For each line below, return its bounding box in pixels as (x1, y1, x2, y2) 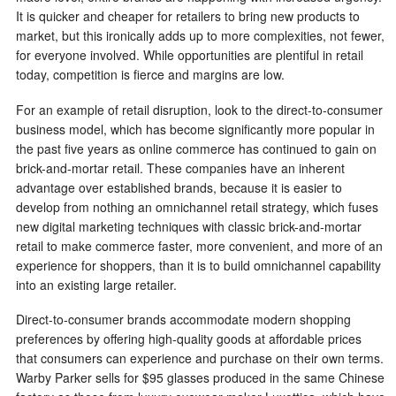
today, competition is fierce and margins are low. (16, 65, 285, 84)
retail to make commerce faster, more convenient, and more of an (16, 236, 383, 255)
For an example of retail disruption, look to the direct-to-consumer (16, 100, 383, 118)
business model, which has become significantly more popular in (16, 119, 375, 138)
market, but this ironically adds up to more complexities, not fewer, (16, 27, 385, 45)
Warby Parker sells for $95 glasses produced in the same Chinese (16, 369, 385, 387)
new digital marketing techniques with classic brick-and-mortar (16, 217, 362, 235)
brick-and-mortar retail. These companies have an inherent (16, 158, 345, 177)
